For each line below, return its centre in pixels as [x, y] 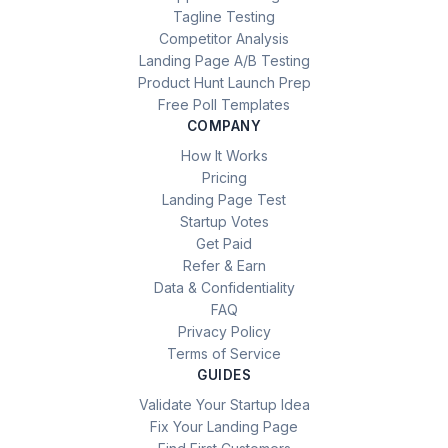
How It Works [224, 155]
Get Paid [224, 243]
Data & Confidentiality [224, 287]
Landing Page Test [224, 199]
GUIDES [224, 374]
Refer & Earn [224, 265]
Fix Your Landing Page [224, 426]
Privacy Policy [224, 331]
